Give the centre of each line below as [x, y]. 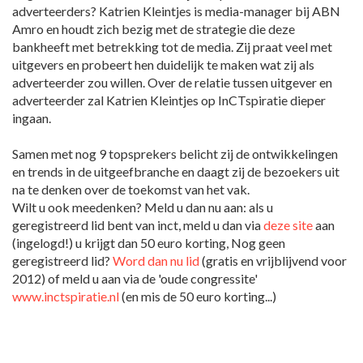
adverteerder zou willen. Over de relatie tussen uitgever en [172, 83]
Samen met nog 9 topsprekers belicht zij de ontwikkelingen [175, 154]
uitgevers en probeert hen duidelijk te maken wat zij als [163, 65]
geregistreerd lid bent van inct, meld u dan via [138, 225]
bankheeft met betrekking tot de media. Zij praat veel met [172, 47]
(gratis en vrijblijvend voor [273, 261]
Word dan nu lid [156, 261]
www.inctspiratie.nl [66, 297]
